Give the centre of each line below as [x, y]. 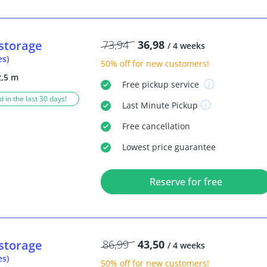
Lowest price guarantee [169, 147]
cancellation [164, 126]
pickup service [170, 84]
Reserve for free [186, 181]
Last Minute [145, 105]
